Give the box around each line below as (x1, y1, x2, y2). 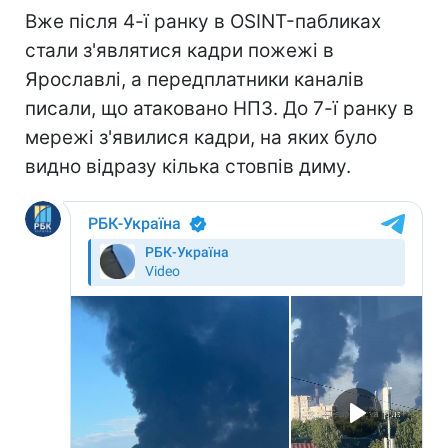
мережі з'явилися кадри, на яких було (25, 125, 377, 149)
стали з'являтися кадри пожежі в (25, 38, 334, 62)
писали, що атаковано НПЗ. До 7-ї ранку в (25, 96, 414, 120)
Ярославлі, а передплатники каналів (25, 67, 364, 91)
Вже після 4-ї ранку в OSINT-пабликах (25, 9, 381, 33)
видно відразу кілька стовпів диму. (25, 154, 351, 178)
